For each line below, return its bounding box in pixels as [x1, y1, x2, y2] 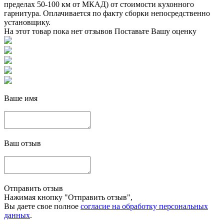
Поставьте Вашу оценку [114, 26, 196, 35]
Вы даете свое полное [4, 201, 80, 210]
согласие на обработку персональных [80, 201, 208, 210]
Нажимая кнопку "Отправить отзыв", [4, 192, 132, 201]
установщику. [4, 17, 50, 26]
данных [4, 210, 30, 219]
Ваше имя [4, 93, 37, 102]
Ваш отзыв [4, 138, 41, 147]
